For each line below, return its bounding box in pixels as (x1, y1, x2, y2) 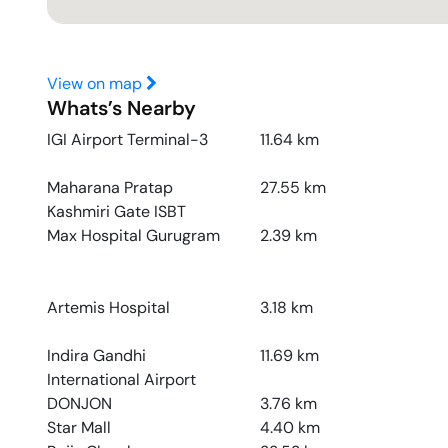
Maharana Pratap (47, 177, 173, 198)
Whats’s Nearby (47, 95, 196, 121)
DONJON (47, 393, 112, 414)
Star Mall (47, 417, 111, 438)
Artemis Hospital (47, 297, 170, 318)
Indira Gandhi (47, 345, 146, 366)
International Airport (47, 369, 196, 390)
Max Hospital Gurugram (47, 225, 220, 246)
